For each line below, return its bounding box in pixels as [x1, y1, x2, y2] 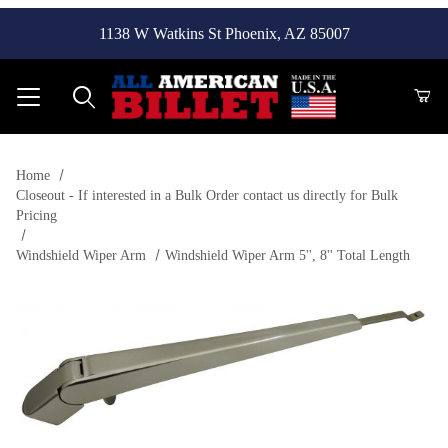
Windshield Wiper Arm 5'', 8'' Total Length [164, 247, 410, 263]
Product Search [32, 144, 143, 165]
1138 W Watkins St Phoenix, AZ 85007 [98, 24, 350, 42]
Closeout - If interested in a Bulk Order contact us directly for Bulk [16, 187, 398, 203]
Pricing [16, 207, 57, 223]
